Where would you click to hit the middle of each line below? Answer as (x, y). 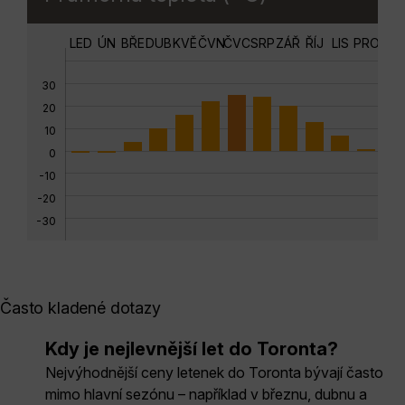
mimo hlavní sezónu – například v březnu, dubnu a (206, 394)
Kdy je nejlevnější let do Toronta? (192, 348)
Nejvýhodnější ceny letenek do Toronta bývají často (214, 372)
